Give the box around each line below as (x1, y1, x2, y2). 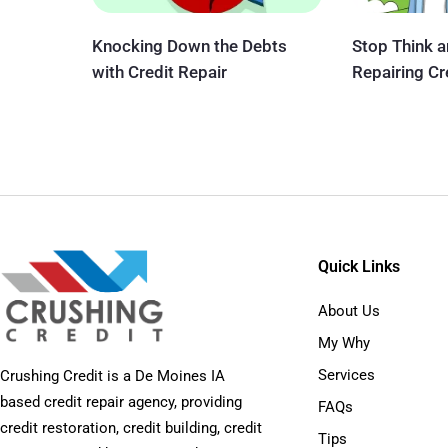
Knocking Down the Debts (92, 35, 287, 56)
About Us (317, 301, 380, 320)
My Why (317, 333, 370, 352)
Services (317, 365, 375, 384)
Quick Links (317, 256, 400, 276)
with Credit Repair (92, 61, 227, 82)
